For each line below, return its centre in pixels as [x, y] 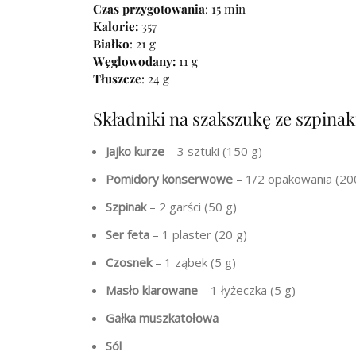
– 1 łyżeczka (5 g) [247, 290]
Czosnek [129, 263]
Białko [111, 44]
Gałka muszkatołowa [162, 318]
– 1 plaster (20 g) [198, 235]
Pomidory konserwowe [169, 179]
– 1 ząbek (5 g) [194, 263]
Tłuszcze [117, 79]
